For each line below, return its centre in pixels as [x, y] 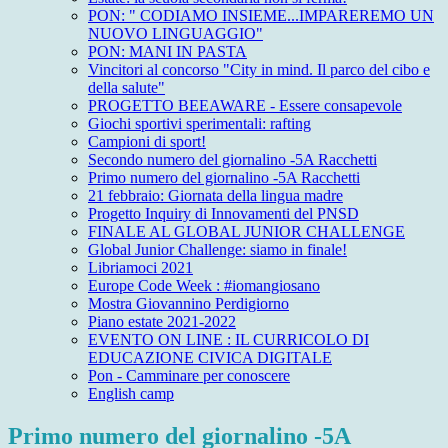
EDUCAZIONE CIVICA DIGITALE [210, 358]
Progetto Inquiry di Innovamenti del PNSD [223, 214]
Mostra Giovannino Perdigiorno [188, 304]
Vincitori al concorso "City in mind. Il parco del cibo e [259, 70]
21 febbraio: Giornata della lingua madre [215, 196]
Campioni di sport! [147, 142]
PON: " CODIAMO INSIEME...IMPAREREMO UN [261, 16]
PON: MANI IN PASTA [167, 52]
